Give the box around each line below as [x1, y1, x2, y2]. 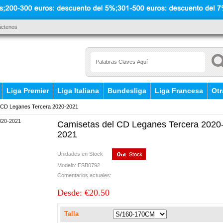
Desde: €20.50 [57, 188, 110, 198]
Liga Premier [6, 87, 49, 95]
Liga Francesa [155, 87, 203, 95]
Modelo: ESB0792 [57, 162, 100, 168]
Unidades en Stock [57, 150, 103, 157]
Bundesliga [108, 87, 146, 95]
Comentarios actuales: [57, 172, 111, 178]
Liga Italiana [57, 87, 99, 95]
